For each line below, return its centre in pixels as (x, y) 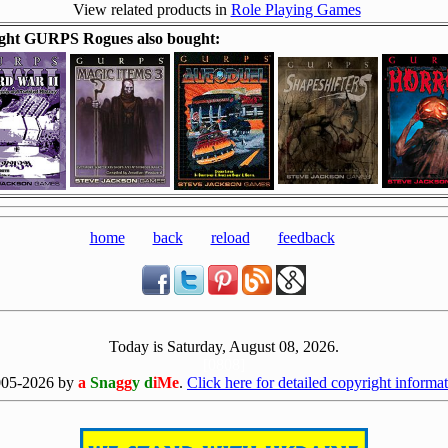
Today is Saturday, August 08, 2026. (224, 346)
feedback (306, 237)
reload (230, 237)
